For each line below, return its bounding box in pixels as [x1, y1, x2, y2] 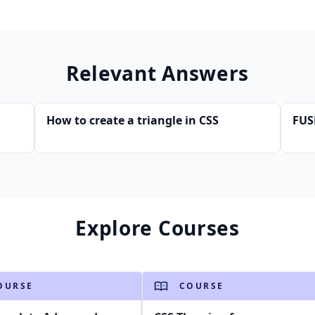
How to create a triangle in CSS [46, 112, 219, 128]
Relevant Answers [65, 60, 250, 86]
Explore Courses [75, 214, 240, 241]
